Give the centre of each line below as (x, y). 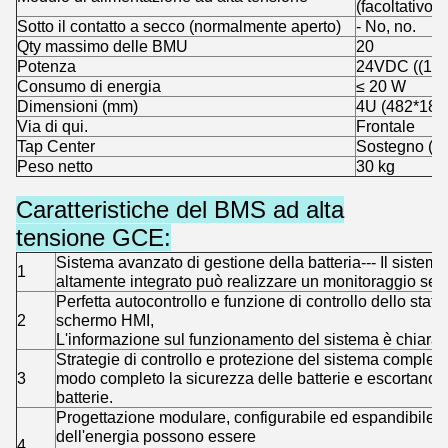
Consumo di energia (89, 86)
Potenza (46, 66)
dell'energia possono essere (156, 436)
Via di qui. (52, 126)
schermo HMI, (105, 320)
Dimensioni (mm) (77, 106)
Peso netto (55, 166)
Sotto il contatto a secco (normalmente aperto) (179, 26)
